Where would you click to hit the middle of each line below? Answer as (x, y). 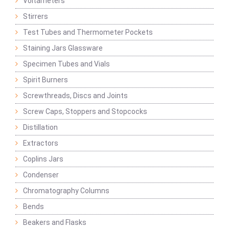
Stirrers (36, 17)
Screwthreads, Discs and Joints (75, 96)
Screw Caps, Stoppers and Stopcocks (85, 112)
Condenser (41, 175)
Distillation (40, 128)
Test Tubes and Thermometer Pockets (88, 32)
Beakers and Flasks (55, 223)
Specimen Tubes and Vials (66, 64)
